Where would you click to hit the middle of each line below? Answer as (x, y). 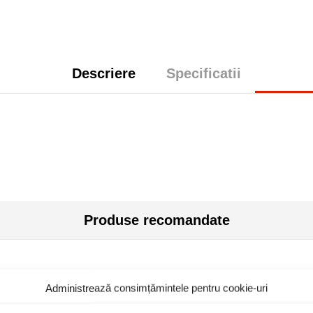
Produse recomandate (156, 220)
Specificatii (204, 74)
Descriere (104, 74)
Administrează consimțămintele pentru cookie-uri (156, 287)
